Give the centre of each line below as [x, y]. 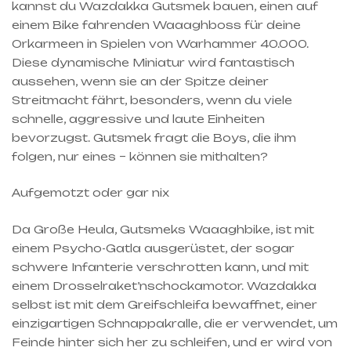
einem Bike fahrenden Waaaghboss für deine [156, 24]
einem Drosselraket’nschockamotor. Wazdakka [164, 285]
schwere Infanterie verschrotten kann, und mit [160, 266]
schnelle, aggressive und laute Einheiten [138, 118]
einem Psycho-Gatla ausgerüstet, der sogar [153, 248]
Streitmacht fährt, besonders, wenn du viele [152, 100]
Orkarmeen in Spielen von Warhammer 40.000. [160, 43]
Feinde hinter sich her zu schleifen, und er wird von [172, 342]
